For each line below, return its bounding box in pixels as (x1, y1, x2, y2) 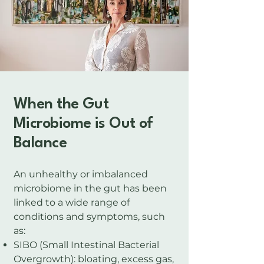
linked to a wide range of (14, 197, 130, 208)
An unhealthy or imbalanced (14, 169, 148, 180)
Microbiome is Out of (14, 116, 153, 131)
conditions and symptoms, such (14, 211, 165, 222)
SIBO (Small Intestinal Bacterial (14, 239, 159, 250)
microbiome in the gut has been (14, 183, 167, 194)
